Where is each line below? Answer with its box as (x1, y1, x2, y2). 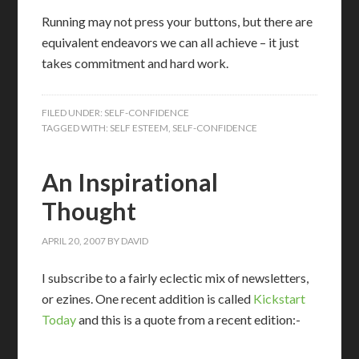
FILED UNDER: (42, 107, 105, 119)
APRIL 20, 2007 (42, 235, 107, 247)
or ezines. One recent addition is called (42, 291, 254, 306)
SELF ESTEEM (110, 122, 169, 134)
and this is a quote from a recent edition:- (76, 312, 301, 327)
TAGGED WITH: (42, 122, 111, 134)
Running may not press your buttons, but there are (42, 14, 313, 29)
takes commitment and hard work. (42, 55, 229, 71)
